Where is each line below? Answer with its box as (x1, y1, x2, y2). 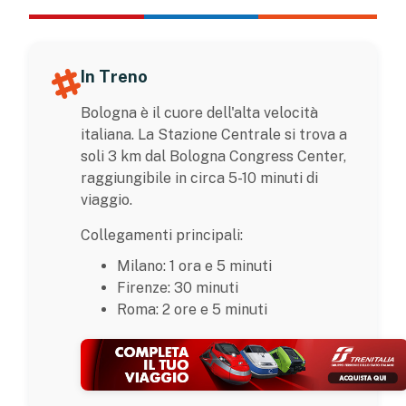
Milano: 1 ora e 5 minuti (117, 256, 272, 275)
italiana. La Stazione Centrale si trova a (81, 125, 347, 143)
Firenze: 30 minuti (117, 278, 238, 296)
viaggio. (81, 190, 132, 208)
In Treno (81, 66, 148, 86)
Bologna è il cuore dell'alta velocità (81, 103, 318, 121)
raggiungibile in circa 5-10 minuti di (81, 169, 318, 187)
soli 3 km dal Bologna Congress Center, (81, 147, 346, 165)
